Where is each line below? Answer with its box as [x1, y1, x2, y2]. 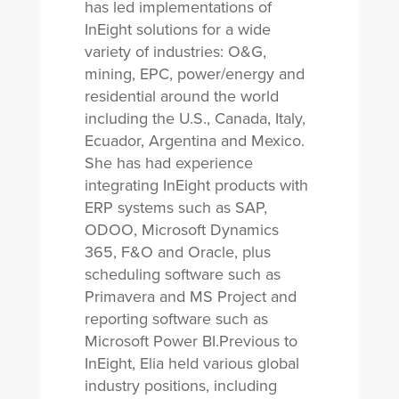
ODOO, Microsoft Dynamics [84, 218, 279, 241]
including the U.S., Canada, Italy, [84, 107, 305, 130]
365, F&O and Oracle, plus [84, 240, 271, 264]
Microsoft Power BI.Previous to [84, 330, 297, 353]
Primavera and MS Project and [84, 285, 297, 308]
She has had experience [84, 151, 253, 175]
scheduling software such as [84, 263, 281, 286]
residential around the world [84, 85, 279, 108]
